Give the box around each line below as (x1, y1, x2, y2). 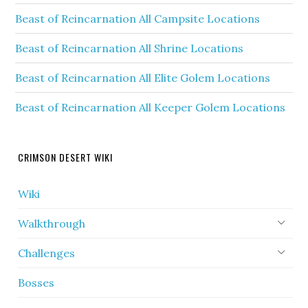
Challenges (18, 246, 76, 260)
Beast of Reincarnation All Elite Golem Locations (15, 71, 271, 85)
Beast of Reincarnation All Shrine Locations (15, 41, 244, 55)
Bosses (18, 276, 55, 289)
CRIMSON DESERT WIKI (18, 150, 113, 164)
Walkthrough (18, 217, 86, 230)
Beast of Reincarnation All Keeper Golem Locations (15, 100, 286, 114)
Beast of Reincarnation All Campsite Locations (15, 12, 261, 25)
